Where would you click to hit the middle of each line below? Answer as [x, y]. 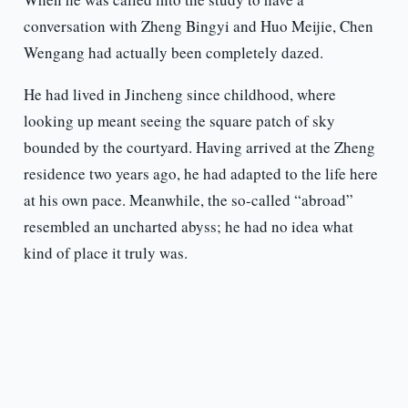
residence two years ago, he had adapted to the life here [200, 174]
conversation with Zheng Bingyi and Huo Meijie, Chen [198, 26]
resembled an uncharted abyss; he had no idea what [188, 227]
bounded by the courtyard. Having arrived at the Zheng [199, 148]
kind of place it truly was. [105, 253]
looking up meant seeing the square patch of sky [179, 121]
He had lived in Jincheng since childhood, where [179, 95]
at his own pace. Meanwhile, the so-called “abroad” [188, 200]
